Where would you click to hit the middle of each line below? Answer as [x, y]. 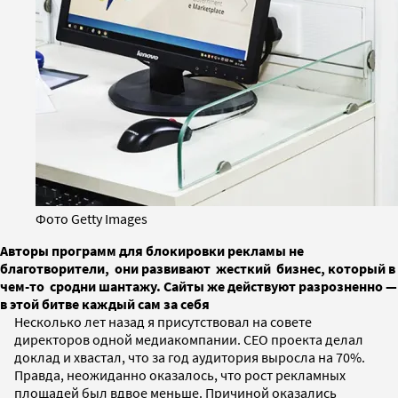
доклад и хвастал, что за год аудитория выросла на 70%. [191, 357]
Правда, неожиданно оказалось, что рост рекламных [180, 374]
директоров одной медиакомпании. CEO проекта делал [189, 339]
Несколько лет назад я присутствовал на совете [163, 321]
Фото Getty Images [92, 218]
